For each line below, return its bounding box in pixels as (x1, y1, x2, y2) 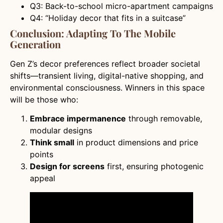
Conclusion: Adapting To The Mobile (10, 26, 176, 40)
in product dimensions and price (74, 137, 198, 148)
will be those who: (10, 94, 78, 105)
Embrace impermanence (30, 113, 126, 124)
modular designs (30, 125, 92, 136)
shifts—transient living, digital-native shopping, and (10, 70, 204, 81)
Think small (30, 137, 74, 148)
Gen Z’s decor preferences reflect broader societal (10, 58, 200, 69)
